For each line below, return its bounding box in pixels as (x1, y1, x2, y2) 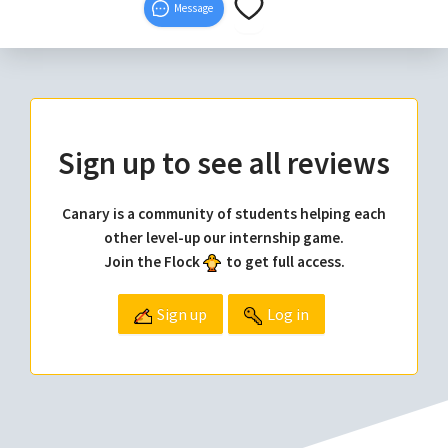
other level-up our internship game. (104, 228, 344, 248)
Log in (267, 304, 309, 325)
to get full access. (225, 252, 345, 272)
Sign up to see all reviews (58, 144, 390, 182)
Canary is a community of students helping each (62, 204, 386, 224)
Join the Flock (103, 252, 200, 272)
